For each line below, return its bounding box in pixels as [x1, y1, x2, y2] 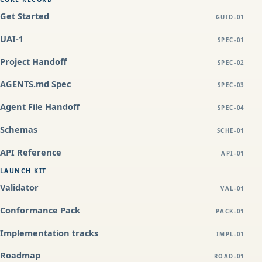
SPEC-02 [217, 58, 244, 67]
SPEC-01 [217, 36, 244, 44]
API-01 [221, 149, 244, 157]
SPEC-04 [217, 104, 244, 112]
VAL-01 [220, 184, 244, 192]
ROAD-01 [213, 253, 244, 261]
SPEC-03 [217, 81, 244, 89]
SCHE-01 [216, 126, 244, 135]
